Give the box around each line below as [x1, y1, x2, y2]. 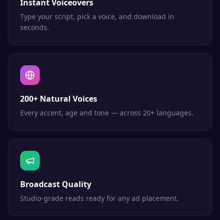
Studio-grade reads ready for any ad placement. [20, 193, 179, 203]
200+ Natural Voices [20, 93, 97, 104]
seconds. [20, 23, 49, 32]
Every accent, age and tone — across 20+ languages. [20, 108, 193, 117]
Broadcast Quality [20, 179, 91, 190]
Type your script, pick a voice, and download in [20, 12, 174, 21]
